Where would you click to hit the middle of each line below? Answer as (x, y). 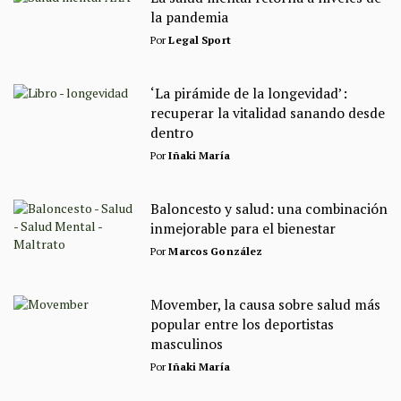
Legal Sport (200, 40)
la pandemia (189, 18)
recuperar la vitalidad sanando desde (267, 114)
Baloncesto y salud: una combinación (269, 209)
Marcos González (216, 251)
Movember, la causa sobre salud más (265, 304)
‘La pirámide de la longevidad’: (248, 94)
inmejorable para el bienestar (243, 228)
